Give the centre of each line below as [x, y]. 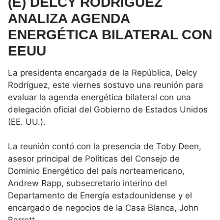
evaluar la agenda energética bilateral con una [99, 97]
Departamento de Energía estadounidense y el [100, 196]
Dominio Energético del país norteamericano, [96, 171]
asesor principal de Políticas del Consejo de [94, 159]
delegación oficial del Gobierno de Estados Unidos [108, 109]
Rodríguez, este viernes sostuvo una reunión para [106, 85]
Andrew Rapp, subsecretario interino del [87, 183]
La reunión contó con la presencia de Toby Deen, [105, 147]
